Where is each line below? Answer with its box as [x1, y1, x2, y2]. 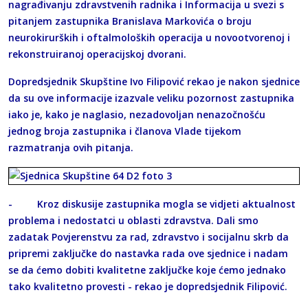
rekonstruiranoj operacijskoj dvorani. [8, 47, 186, 60]
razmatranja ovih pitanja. [8, 140, 133, 154]
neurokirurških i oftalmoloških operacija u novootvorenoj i [8, 30, 290, 44]
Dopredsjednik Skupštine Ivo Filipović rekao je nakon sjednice [8, 74, 300, 88]
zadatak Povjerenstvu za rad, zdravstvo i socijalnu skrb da [8, 230, 289, 243]
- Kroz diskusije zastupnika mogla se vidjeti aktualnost [8, 197, 296, 210]
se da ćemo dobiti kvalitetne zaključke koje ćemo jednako [8, 263, 286, 276]
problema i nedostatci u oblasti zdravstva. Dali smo [8, 213, 258, 227]
